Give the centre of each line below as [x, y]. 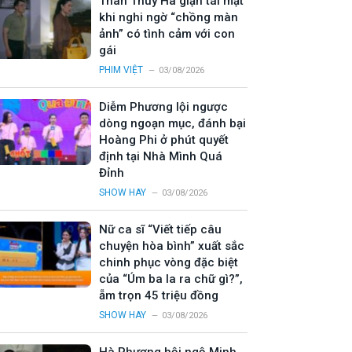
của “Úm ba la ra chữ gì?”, [171, 279]
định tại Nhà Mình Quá [161, 157]
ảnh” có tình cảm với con [167, 34]
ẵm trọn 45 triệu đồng [159, 296]
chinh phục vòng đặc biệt [169, 263]
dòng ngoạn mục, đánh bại [172, 124]
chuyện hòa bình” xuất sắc [172, 246]
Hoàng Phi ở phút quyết [164, 140]
